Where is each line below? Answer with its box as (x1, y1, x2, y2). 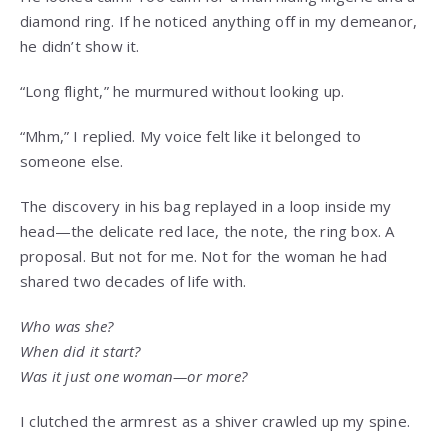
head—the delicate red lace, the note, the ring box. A (20, 221, 395, 242)
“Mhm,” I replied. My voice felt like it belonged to (20, 126, 362, 147)
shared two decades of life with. (20, 271, 247, 292)
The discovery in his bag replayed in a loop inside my (20, 196, 392, 217)
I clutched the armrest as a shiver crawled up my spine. (20, 411, 410, 432)
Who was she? (20, 316, 114, 337)
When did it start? (20, 341, 141, 362)
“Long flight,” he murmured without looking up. (20, 81, 345, 102)
